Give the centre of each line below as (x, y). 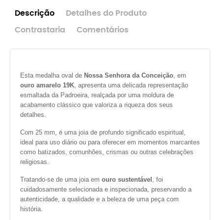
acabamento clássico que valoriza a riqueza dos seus (96, 105)
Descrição (35, 14)
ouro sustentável (127, 179)
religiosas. (35, 162)
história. (31, 209)
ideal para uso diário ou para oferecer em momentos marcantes (110, 142)
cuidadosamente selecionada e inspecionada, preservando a (106, 189)
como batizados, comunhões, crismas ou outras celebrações (107, 152)
